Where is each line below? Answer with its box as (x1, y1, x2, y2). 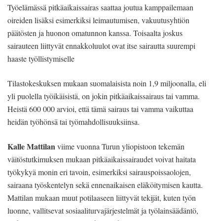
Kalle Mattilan (7, 140, 55, 152)
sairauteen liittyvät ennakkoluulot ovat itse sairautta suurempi (7, 40, 195, 51)
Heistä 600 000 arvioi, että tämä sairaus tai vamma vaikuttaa (7, 103, 193, 114)
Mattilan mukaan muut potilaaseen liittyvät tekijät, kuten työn (7, 192, 196, 203)
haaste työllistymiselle (7, 53, 74, 64)
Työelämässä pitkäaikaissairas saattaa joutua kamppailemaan (7, 1, 193, 12)
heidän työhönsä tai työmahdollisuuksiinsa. (7, 116, 140, 127)
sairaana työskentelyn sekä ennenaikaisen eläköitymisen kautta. (7, 179, 203, 190)
